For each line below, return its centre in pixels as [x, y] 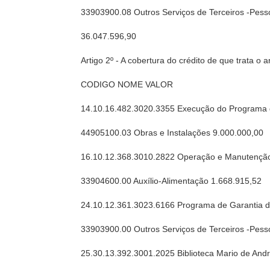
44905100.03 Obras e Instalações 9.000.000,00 [172, 133]
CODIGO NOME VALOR [127, 84]
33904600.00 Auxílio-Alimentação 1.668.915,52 [171, 181]
